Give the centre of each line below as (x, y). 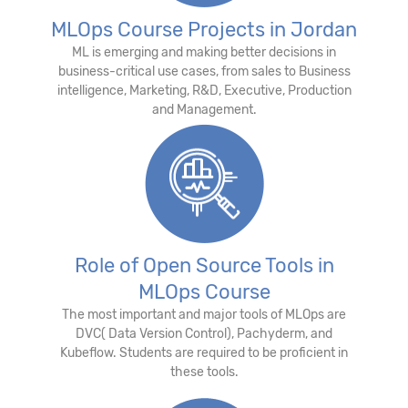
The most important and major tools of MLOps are (204, 314)
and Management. (204, 109)
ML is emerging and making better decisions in (204, 52)
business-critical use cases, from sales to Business (204, 71)
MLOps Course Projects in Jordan (204, 29)
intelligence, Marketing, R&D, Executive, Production (204, 90)
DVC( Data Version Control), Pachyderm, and (204, 333)
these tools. (204, 372)
